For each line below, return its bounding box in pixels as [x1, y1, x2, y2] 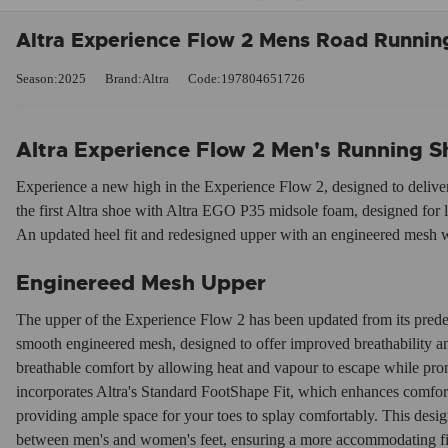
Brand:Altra [105, 71, 169, 86]
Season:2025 [16, 71, 86, 86]
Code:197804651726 [188, 71, 305, 86]
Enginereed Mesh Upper [16, 270, 266, 297]
